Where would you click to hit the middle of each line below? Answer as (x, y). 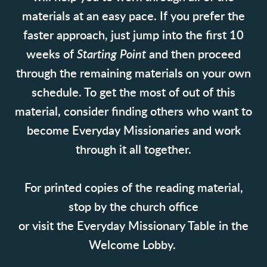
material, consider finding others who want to (133, 112)
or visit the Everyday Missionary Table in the (133, 226)
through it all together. (133, 150)
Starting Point (113, 55)
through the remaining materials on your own (133, 74)
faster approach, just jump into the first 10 (133, 35)
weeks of (52, 55)
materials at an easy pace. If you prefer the (133, 16)
